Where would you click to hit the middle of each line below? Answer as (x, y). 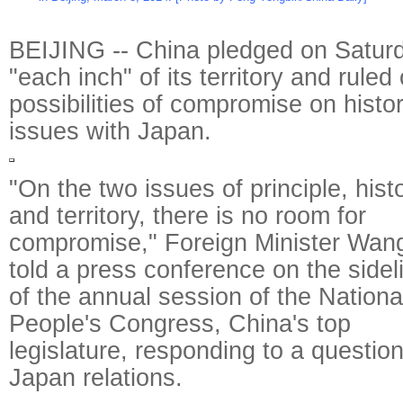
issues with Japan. (110, 131)
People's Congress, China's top (180, 323)
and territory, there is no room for (188, 215)
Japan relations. (96, 377)
